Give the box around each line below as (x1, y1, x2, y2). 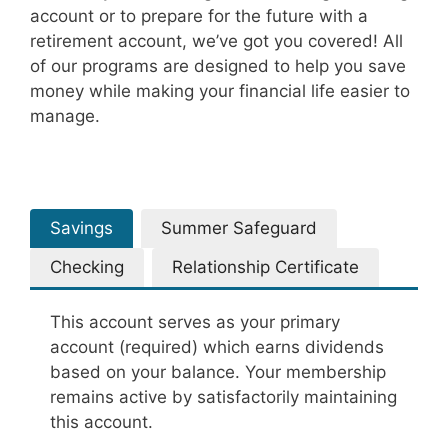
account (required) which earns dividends (50, 337, 384, 357)
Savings (50, 218, 113, 238)
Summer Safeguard (161, 218, 317, 238)
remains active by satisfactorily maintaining (50, 387, 397, 407)
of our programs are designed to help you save (30, 56, 406, 76)
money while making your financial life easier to (30, 81, 410, 101)
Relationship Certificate (172, 257, 359, 277)
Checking (50, 257, 124, 277)
